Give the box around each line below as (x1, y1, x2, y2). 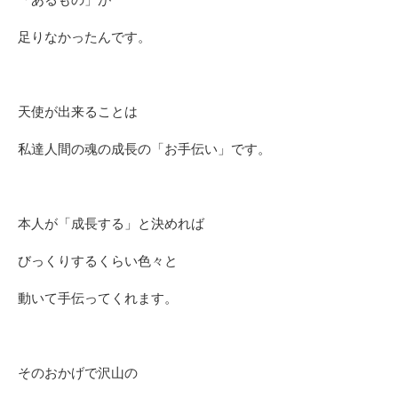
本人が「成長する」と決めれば (18, 216, 204, 232)
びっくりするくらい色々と (18, 253, 178, 269)
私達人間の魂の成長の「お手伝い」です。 (18, 141, 271, 157)
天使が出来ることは (18, 104, 138, 120)
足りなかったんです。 (18, 29, 151, 45)
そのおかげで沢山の (18, 365, 138, 381)
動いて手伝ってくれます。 (18, 291, 178, 306)
